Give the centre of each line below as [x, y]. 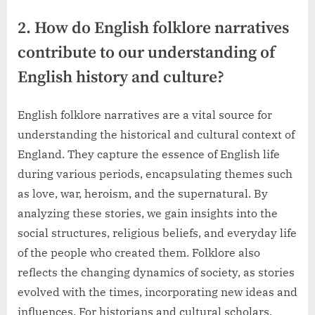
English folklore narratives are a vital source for [145, 114]
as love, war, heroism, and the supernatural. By [143, 193]
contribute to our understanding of [146, 53]
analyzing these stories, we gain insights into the [148, 213]
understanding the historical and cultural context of [156, 134]
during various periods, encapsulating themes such [155, 173]
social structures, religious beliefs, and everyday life [157, 232]
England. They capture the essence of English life [149, 154]
